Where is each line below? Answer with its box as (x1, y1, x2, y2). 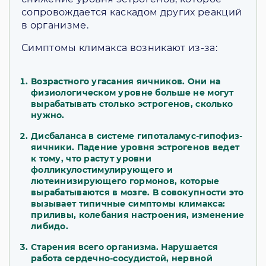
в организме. (21, 20, 88, 31)
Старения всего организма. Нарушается (31, 242, 218, 253)
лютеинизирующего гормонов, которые (31, 176, 220, 187)
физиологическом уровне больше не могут (31, 87, 234, 99)
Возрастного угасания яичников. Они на (31, 76, 221, 87)
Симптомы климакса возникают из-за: (21, 42, 217, 54)
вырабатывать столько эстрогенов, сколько (31, 99, 233, 110)
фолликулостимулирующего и (31, 164, 173, 176)
